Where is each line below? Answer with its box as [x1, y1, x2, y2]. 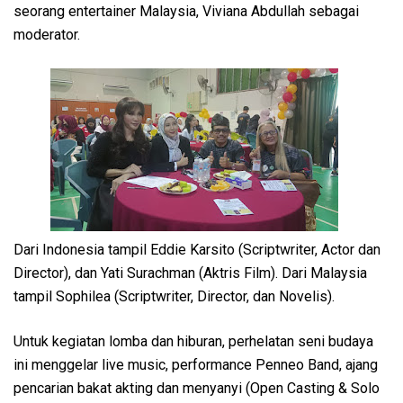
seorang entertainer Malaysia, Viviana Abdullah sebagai [13, 2, 359, 20]
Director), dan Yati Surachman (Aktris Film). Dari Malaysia [13, 264, 367, 282]
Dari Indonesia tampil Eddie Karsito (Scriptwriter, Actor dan [13, 240, 381, 258]
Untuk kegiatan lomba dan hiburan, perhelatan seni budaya [13, 332, 373, 350]
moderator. [13, 25, 80, 43]
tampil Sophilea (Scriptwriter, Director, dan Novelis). [13, 287, 338, 305]
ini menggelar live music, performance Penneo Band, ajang [13, 355, 378, 373]
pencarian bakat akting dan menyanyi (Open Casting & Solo [13, 379, 380, 397]
